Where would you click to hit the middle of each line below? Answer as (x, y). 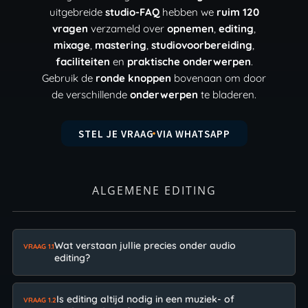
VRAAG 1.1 (38, 247)
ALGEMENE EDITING (154, 191)
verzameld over (128, 29)
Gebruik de (69, 78)
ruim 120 (238, 12)
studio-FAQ (132, 12)
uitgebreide (77, 12)
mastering (121, 45)
